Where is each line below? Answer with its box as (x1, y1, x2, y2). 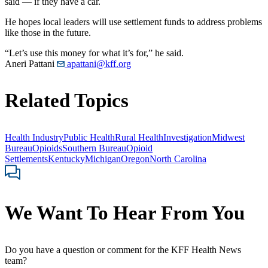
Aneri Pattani (5, 58, 54, 69)
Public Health (63, 132, 115, 142)
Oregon (121, 153, 150, 164)
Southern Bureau (62, 142, 126, 153)
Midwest (212, 132, 245, 142)
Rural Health (115, 132, 163, 142)
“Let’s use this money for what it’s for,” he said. (5, 47, 184, 58)
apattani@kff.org (65, 58, 131, 69)
